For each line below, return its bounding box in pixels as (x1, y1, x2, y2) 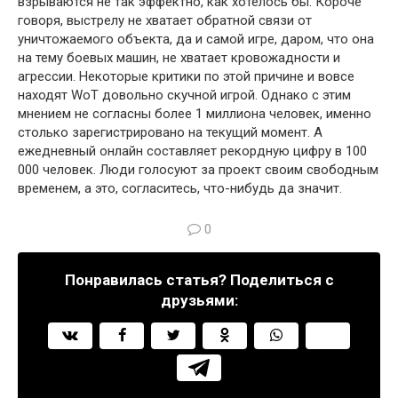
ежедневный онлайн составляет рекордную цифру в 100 (18, 143, 367, 159)
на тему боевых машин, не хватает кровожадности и (18, 50, 340, 66)
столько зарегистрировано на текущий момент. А (18, 124, 322, 140)
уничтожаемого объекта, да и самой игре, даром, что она (18, 31, 374, 47)
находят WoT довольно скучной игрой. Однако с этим (18, 87, 351, 103)
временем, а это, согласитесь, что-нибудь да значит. (18, 180, 342, 196)
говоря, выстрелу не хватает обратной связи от (18, 12, 312, 28)
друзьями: (160, 291, 238, 309)
